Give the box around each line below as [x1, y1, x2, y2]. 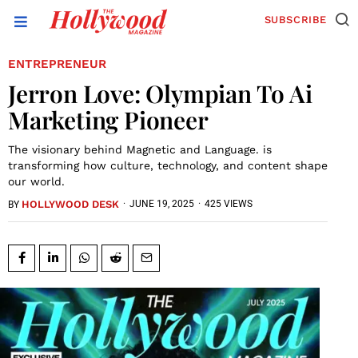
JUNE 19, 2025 [129, 198, 194, 210]
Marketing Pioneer [8, 103, 209, 136]
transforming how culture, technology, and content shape [8, 158, 328, 172]
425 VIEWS [205, 198, 253, 210]
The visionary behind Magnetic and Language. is [8, 142, 272, 156]
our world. [8, 174, 65, 188]
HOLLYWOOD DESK [22, 197, 119, 210]
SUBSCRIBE [264, 13, 327, 26]
